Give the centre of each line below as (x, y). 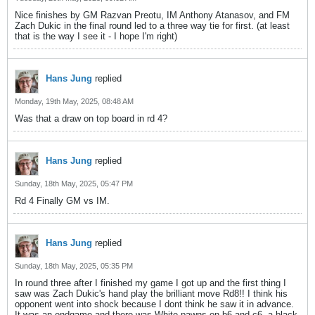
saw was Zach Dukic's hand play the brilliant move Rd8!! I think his (151, 294)
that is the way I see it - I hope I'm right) (96, 36)
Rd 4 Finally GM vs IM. (62, 201)
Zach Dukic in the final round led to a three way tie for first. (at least (152, 26)
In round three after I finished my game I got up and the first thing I (150, 283)
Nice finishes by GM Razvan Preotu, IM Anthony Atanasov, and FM (152, 15)
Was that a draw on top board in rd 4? (91, 118)
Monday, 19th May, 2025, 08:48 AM (74, 101)
